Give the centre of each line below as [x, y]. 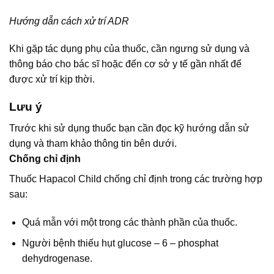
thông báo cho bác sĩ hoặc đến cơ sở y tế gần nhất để [125, 64]
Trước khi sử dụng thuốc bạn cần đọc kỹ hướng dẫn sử [129, 128]
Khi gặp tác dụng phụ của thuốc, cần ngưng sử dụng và [129, 49]
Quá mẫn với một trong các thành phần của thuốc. [129, 222]
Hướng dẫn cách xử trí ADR [69, 21]
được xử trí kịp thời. [52, 80]
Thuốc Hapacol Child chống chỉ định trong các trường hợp [136, 179]
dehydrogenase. [57, 259]
